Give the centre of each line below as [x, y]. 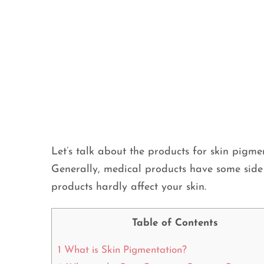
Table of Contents [175, 223]
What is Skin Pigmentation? [126, 250]
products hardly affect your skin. [131, 187]
